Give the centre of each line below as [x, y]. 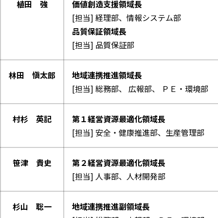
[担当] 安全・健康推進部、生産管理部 [138, 132]
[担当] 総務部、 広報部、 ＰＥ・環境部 [140, 89]
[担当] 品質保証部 [103, 45]
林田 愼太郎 [32, 75]
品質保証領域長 [99, 31]
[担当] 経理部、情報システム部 [127, 18]
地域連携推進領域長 [107, 75]
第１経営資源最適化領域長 [119, 119]
